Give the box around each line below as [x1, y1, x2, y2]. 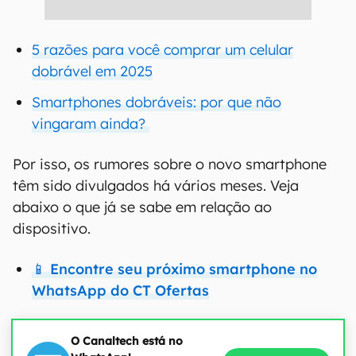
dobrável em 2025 [32, 62, 153, 80]
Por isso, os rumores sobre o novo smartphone [13, 155, 327, 173]
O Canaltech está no [71, 334, 183, 348]
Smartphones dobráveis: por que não [32, 93, 281, 111]
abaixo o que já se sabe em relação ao [13, 198, 272, 216]
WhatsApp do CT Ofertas [32, 281, 209, 300]
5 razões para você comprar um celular [32, 41, 293, 59]
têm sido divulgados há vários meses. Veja [13, 176, 299, 195]
